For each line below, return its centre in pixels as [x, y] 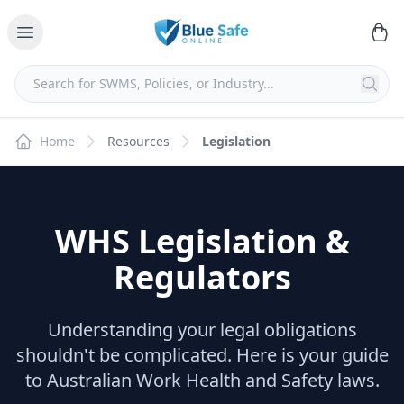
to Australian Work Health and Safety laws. [202, 380]
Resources [138, 141]
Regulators [202, 277]
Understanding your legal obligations [202, 330]
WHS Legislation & [202, 241]
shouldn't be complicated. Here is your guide [202, 355]
